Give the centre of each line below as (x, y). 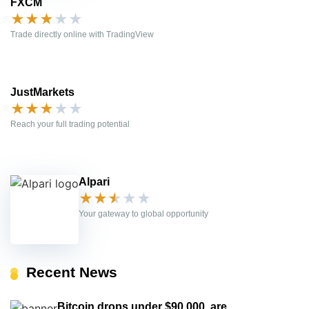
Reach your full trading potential (70, 124)
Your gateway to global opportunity (143, 214)
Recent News (72, 272)
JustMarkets (42, 92)
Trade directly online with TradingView (82, 35)
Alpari (94, 182)
